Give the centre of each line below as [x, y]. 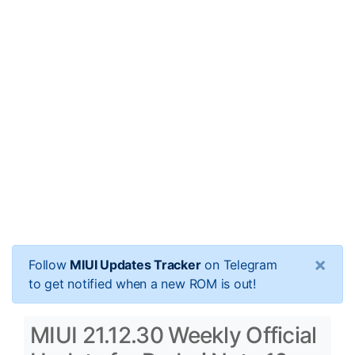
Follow [50, 265]
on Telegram [239, 265]
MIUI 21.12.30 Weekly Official [174, 335]
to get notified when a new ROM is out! [142, 284]
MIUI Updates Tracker [136, 265]
